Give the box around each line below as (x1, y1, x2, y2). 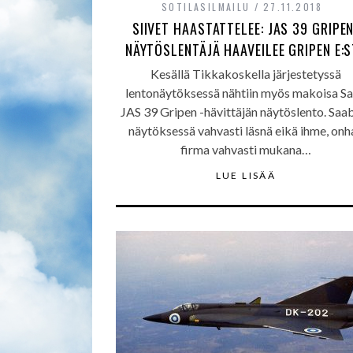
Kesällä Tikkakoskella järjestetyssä (150, 66, 341, 81)
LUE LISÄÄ (215, 169, 277, 181)
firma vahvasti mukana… (180, 142, 311, 157)
